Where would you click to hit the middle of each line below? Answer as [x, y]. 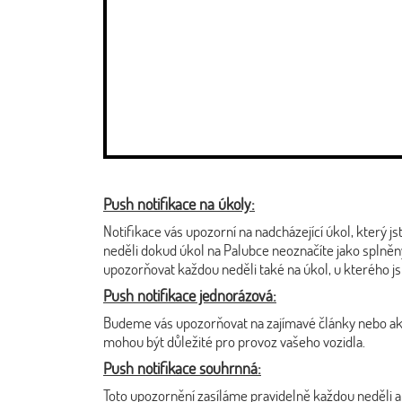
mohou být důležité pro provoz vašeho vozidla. [234, 341]
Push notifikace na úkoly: [179, 204]
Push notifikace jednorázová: [190, 295]
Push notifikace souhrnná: [182, 368]
